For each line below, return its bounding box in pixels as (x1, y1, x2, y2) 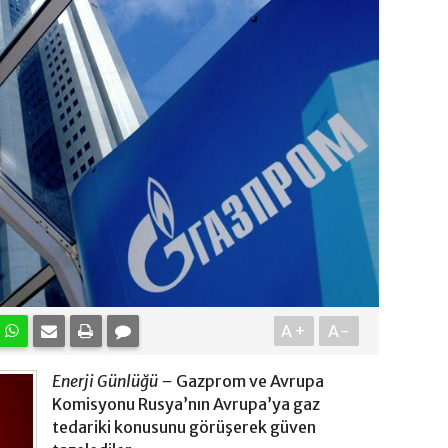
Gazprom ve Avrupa (173, 371, 324, 392)
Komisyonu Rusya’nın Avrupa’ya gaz (52, 394, 320, 415)
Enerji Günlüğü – (52, 371, 173, 392)
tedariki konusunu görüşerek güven (52, 417, 316, 438)
